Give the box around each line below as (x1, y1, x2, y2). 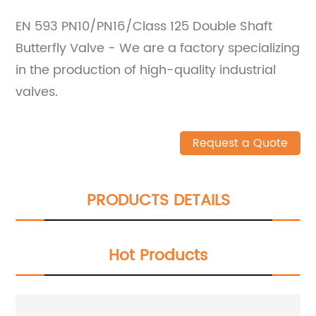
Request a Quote (192, 133, 288, 152)
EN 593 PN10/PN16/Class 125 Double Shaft (16, 16, 273, 37)
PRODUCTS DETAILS (86, 187, 230, 214)
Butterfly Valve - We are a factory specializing (16, 37, 300, 59)
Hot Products (108, 242, 208, 269)
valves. (16, 81, 59, 102)
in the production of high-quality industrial (16, 59, 276, 80)
